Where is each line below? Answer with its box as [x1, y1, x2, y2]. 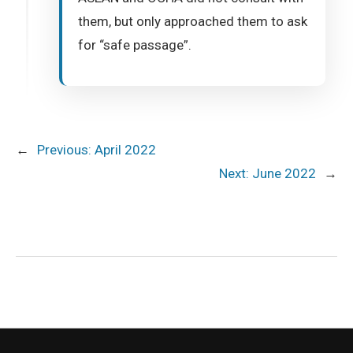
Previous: [37, 142, 91, 158]
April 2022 [95, 142, 156, 158]
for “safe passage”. [78, 37, 191, 53]
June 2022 [252, 165, 316, 181]
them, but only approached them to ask [78, 13, 307, 29]
